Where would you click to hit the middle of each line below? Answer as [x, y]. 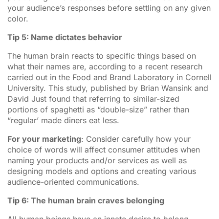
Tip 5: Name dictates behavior [65, 37]
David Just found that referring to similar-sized [93, 99]
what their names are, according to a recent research [105, 66]
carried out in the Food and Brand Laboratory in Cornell [109, 77]
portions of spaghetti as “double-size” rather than [98, 109]
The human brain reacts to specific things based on [102, 55]
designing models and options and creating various [102, 171]
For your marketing [44, 139]
